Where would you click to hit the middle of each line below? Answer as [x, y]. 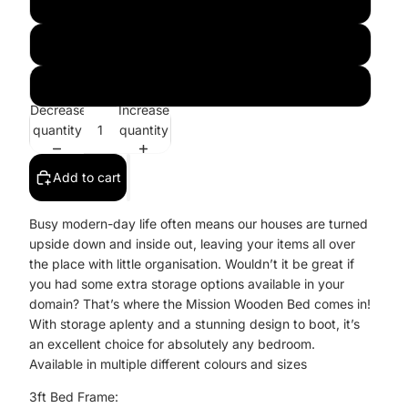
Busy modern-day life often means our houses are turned [199, 224]
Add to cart [87, 177]
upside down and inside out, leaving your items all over [192, 244]
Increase [143, 109]
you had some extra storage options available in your [187, 284]
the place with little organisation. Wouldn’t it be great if [192, 264]
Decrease [58, 109]
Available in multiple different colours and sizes [168, 364]
